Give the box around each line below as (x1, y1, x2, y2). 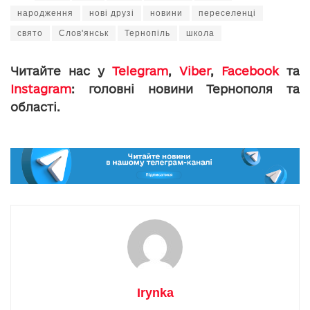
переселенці (199, 8, 256, 19)
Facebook (221, 64, 279, 78)
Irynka (136, 285, 174, 300)
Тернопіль (125, 28, 170, 39)
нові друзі (89, 8, 134, 19)
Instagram (10, 82, 71, 96)
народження (17, 8, 73, 19)
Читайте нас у (10, 64, 112, 78)
